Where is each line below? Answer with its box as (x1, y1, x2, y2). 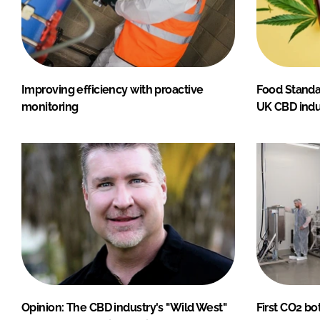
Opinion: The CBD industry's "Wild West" (21, 300, 227, 314)
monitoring (21, 99, 79, 114)
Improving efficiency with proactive (21, 82, 204, 96)
